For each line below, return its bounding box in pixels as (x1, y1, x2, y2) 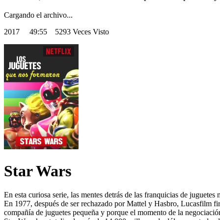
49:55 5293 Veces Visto (29, 27, 109, 36)
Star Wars (4, 162, 71, 180)
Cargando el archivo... (4, 11, 73, 20)
